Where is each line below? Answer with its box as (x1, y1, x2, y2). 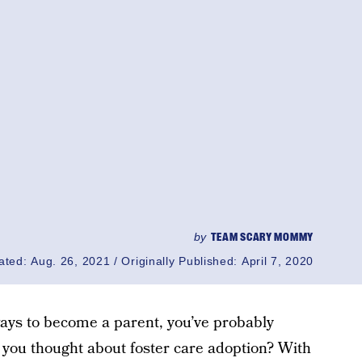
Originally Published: (121, 255, 242, 267)
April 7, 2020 (241, 255, 314, 267)
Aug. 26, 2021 (31, 255, 111, 267)
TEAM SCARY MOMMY (210, 230, 314, 243)
